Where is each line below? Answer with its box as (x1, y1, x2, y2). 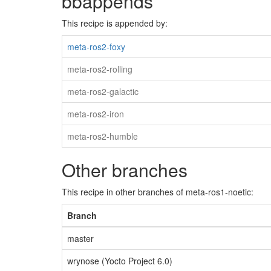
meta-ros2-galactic (67, 85, 139, 97)
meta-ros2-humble (67, 130, 138, 142)
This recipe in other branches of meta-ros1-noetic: (62, 186, 253, 198)
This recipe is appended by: (62, 17, 168, 29)
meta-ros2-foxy (67, 41, 125, 53)
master (67, 232, 94, 244)
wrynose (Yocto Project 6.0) (67, 255, 172, 267)
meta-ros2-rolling (67, 63, 132, 75)
